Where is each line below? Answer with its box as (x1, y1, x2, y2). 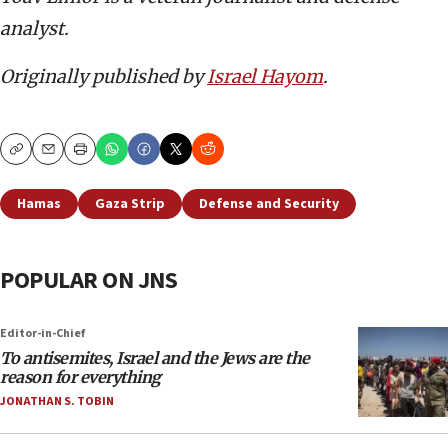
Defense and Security (199, 194, 339, 215)
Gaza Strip (95, 194, 165, 215)
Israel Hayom (207, 65, 323, 89)
